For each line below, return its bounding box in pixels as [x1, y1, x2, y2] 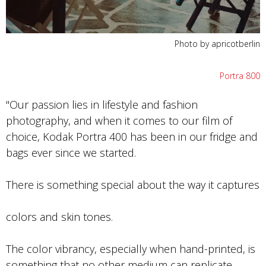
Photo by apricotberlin [175, 38, 260, 49]
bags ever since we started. [6, 145, 139, 160]
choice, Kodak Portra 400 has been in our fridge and [6, 129, 258, 144]
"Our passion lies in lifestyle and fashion [6, 97, 198, 112]
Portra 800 [220, 70, 260, 81]
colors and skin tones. [6, 210, 116, 224]
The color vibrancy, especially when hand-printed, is [6, 242, 255, 256]
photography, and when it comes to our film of [6, 113, 232, 128]
